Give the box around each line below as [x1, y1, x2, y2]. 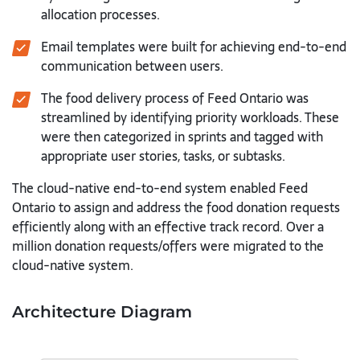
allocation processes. [41, 4, 160, 26]
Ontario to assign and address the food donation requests [12, 197, 340, 219]
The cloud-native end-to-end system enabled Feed [12, 178, 308, 199]
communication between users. [41, 55, 223, 77]
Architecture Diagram [12, 302, 192, 322]
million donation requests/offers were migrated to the [12, 235, 324, 257]
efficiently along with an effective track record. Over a [12, 216, 324, 238]
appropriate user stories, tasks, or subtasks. [41, 145, 285, 167]
